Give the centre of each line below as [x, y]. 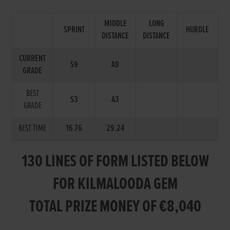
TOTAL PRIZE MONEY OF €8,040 [115, 207]
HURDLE [198, 30]
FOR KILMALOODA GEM [115, 185]
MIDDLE [115, 24]
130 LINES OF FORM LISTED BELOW [115, 162]
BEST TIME [33, 129]
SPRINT [74, 30]
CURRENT [33, 59]
